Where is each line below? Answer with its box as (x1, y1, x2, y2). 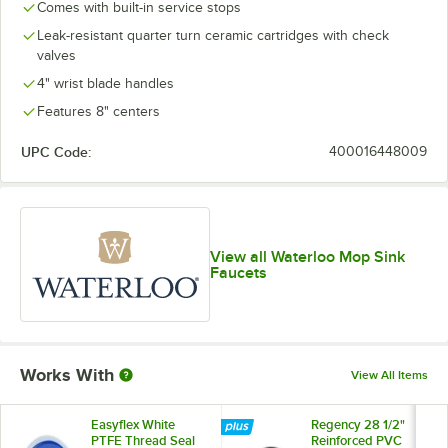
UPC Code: (21, 144, 91, 160)
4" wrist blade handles (37, 76, 174, 91)
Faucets (210, 263, 268, 282)
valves (37, 48, 76, 63)
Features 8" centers (37, 104, 160, 119)
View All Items (351, 368, 428, 383)
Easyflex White (91, 417, 175, 433)
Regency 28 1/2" (311, 417, 405, 433)
